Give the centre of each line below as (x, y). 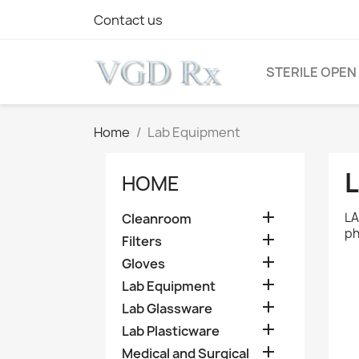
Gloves (143, 264)
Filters (142, 241)
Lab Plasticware (171, 331)
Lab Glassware (167, 309)
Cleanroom (157, 219)
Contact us (128, 20)
